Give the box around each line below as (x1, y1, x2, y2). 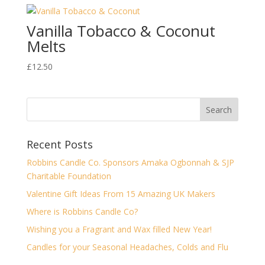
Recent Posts (26, 137, 93, 151)
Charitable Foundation (26, 170, 111, 182)
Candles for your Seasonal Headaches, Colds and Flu (26, 241, 228, 253)
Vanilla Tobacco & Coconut (26, 20, 215, 41)
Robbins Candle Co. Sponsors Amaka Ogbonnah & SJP (26, 156, 234, 168)
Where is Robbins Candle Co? (26, 205, 138, 217)
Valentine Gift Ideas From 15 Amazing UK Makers (26, 188, 215, 199)
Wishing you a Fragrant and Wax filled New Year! (26, 223, 212, 235)
